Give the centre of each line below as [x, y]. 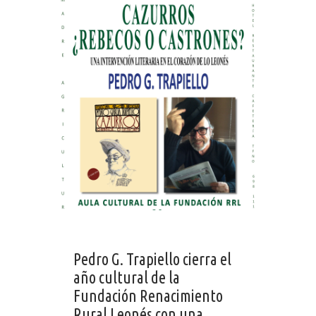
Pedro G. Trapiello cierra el [152, 260]
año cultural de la [127, 278]
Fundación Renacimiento [148, 296]
